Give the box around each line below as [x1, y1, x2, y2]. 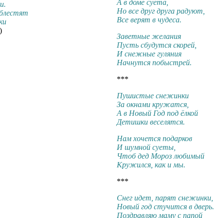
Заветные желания [117, 32, 181, 40]
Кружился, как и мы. [117, 160, 185, 169]
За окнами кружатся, [117, 100, 189, 109]
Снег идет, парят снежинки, [117, 193, 213, 202]
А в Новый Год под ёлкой [117, 109, 198, 117]
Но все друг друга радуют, [117, 6, 205, 15]
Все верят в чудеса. [117, 15, 182, 24]
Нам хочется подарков [117, 134, 192, 143]
